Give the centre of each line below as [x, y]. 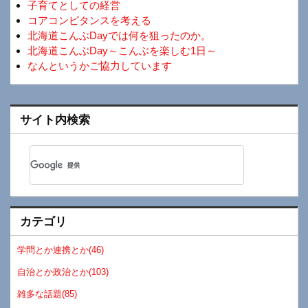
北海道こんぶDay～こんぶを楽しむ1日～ [122, 51]
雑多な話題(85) [47, 294]
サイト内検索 [55, 120]
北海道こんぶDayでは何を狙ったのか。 [119, 36]
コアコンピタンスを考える [89, 21]
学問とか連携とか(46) [61, 250]
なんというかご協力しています [100, 66]
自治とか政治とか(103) [63, 272]
